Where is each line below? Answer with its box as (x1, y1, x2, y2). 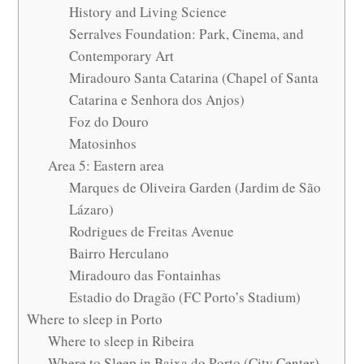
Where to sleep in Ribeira (48, 331, 195, 351)
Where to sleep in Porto (27, 310, 163, 329)
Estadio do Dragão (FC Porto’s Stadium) (68, 288, 301, 307)
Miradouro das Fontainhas (68, 266, 221, 285)
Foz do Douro (68, 112, 149, 132)
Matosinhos (68, 134, 136, 154)
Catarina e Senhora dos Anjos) (68, 90, 245, 110)
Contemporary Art (68, 46, 174, 66)
